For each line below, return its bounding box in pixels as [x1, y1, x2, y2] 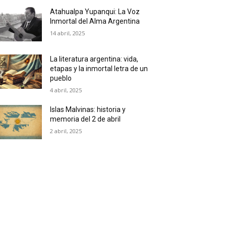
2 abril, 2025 [50, 127, 82, 135]
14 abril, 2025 [50, 29, 85, 37]
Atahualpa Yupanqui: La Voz [50, 8, 140, 16]
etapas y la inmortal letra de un [50, 65, 148, 73]
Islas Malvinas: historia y [50, 105, 126, 114]
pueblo [50, 74, 72, 83]
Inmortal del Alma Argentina [50, 17, 140, 26]
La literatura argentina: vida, [50, 55, 139, 64]
